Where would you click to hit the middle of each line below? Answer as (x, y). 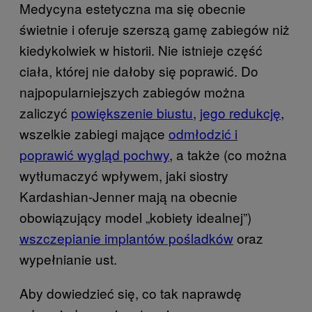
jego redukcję (240, 112)
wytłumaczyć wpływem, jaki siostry (124, 175)
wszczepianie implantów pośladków (126, 238)
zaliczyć (45, 112)
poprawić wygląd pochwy (94, 154)
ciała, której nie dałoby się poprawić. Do (139, 71)
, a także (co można (228, 154)
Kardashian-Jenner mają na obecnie (128, 196)
